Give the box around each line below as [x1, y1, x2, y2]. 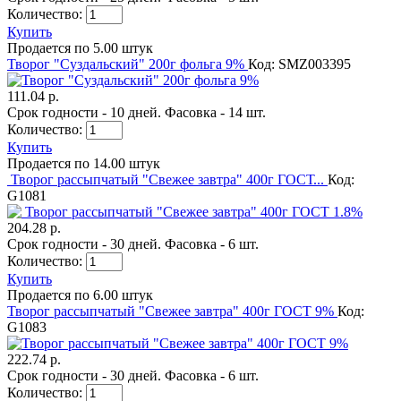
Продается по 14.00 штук [7, 155, 160, 171]
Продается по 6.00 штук [7, 286, 153, 303]
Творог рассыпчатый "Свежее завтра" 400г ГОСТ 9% [7, 303, 337, 319]
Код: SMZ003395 [248, 55, 351, 72]
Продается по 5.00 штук [7, 39, 153, 55]
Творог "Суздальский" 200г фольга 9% [7, 55, 248, 72]
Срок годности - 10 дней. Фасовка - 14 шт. [7, 104, 266, 120]
